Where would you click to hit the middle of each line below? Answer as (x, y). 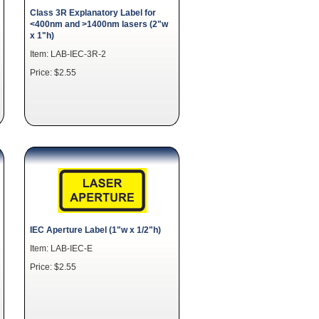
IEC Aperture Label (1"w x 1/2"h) (95, 229)
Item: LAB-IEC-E (61, 248)
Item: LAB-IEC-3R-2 (68, 53)
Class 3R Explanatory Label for (93, 12)
